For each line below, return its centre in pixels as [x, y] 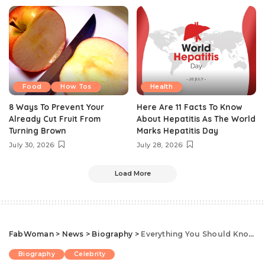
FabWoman [31, 234]
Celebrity [90, 254]
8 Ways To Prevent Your [56, 107]
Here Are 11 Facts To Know [189, 107]
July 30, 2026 [32, 145]
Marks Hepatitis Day [177, 131]
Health [162, 87]
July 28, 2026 [160, 145]
